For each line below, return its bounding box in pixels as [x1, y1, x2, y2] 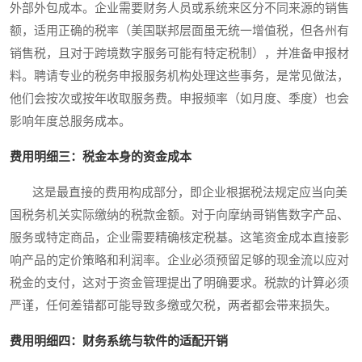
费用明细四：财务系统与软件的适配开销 [10, 335, 228, 348]
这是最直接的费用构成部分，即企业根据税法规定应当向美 [10, 186, 347, 200]
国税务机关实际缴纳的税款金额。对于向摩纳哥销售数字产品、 [10, 208, 349, 222]
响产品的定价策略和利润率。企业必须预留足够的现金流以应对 [10, 254, 349, 267]
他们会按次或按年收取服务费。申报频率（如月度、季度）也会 [10, 92, 349, 106]
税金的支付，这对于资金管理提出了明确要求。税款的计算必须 [10, 276, 349, 290]
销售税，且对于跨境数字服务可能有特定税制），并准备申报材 [10, 47, 349, 61]
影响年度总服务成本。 [10, 115, 131, 128]
